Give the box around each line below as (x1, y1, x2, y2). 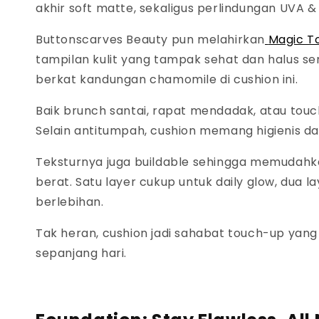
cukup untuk (139, 174, 216, 191)
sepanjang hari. (36, 245, 127, 262)
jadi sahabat (151, 225, 229, 242)
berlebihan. (36, 194, 108, 211)
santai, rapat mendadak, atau (110, 103, 291, 120)
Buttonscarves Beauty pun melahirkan (36, 31, 266, 48)
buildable (134, 154, 193, 171)
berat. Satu (36, 174, 106, 191)
